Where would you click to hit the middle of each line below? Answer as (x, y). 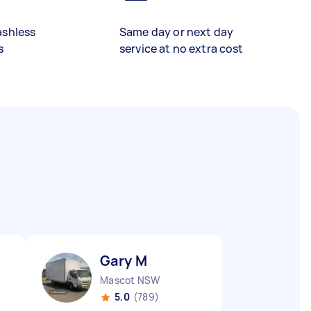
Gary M (124, 261)
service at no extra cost (182, 49)
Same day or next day (176, 32)
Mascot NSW (130, 280)
